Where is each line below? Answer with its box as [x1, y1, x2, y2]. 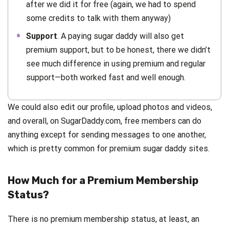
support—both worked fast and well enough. [26, 72, 186, 82]
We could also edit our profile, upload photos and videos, [8, 102, 212, 112]
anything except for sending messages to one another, [8, 129, 206, 140]
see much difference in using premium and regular [26, 58, 205, 68]
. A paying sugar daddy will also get [57, 31, 184, 41]
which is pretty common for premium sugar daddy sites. [8, 143, 210, 153]
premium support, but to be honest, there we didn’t [26, 44, 211, 55]
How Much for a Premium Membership [8, 174, 198, 187]
